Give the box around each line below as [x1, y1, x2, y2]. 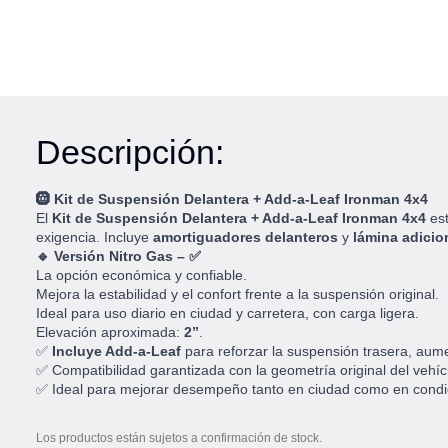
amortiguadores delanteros [153, 229, 338, 245]
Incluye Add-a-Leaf [52, 343, 181, 359]
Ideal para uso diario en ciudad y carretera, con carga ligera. [36, 305, 419, 321]
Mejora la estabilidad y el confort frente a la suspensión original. [36, 286, 439, 302]
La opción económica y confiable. [36, 267, 247, 283]
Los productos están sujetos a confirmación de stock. [36, 431, 322, 445]
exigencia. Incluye [36, 229, 153, 245]
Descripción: [36, 133, 224, 171]
